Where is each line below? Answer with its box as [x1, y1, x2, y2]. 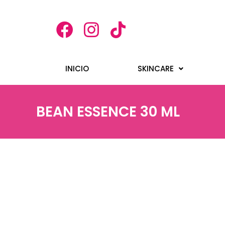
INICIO [65, 63, 89, 74]
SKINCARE [138, 63, 174, 74]
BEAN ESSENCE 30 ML [36, 102, 180, 122]
